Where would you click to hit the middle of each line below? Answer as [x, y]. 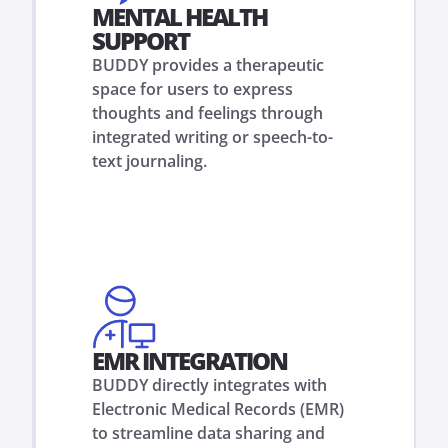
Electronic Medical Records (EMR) [218, 409]
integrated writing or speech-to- [212, 137]
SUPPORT [140, 40]
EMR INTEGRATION [189, 360]
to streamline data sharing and [208, 433]
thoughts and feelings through [207, 113]
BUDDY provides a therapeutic [208, 65]
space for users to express [192, 89]
